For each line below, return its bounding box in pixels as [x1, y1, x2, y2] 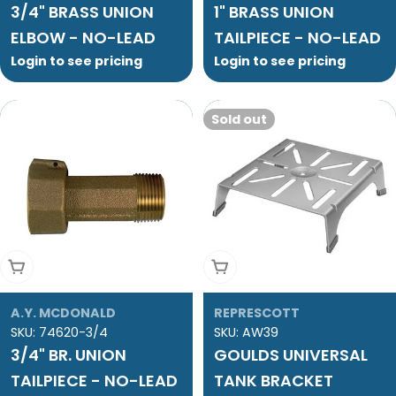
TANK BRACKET [214, 369, 333, 392]
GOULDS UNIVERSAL [214, 344, 368, 367]
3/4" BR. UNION [11, 344, 126, 367]
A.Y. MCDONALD [11, 304, 116, 323]
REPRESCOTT [214, 304, 300, 323]
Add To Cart [8, 256, 96, 278]
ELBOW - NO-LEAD [11, 27, 156, 49]
